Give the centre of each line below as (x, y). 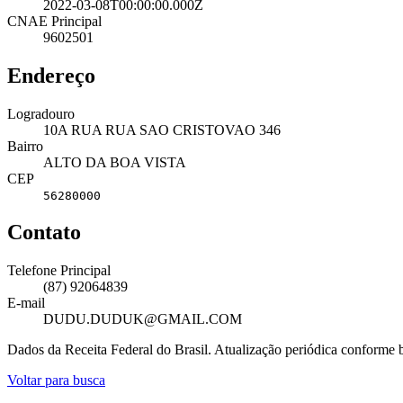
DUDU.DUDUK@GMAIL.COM (143, 319)
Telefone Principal (59, 271)
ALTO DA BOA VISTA (115, 162)
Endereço (51, 75)
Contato (44, 233)
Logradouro (41, 113)
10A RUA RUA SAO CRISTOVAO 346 (162, 130)
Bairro (25, 146)
